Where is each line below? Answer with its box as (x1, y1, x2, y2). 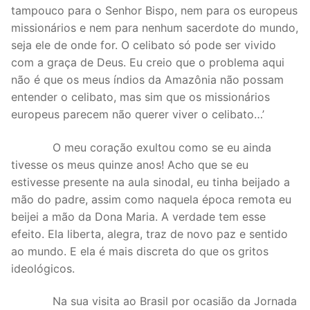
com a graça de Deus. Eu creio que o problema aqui (11, 55, 284, 70)
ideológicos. (11, 261, 75, 275)
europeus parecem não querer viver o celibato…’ (11, 107, 264, 122)
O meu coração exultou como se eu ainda (11, 140, 271, 154)
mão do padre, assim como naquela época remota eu (11, 192, 291, 206)
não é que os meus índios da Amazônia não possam (11, 73, 284, 87)
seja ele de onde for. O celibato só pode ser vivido (11, 38, 276, 53)
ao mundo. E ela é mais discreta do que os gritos (11, 244, 268, 258)
